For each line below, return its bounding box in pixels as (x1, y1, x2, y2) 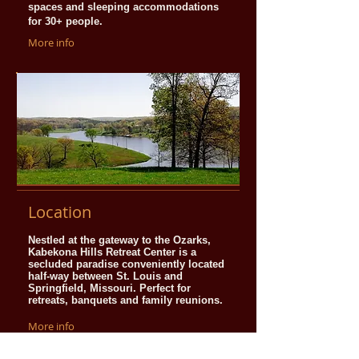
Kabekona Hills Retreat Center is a (28, 246, 196, 258)
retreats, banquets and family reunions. (28, 294, 223, 306)
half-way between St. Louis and (28, 270, 183, 282)
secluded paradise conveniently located (28, 258, 224, 270)
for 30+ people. (28, 15, 103, 27)
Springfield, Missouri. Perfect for (28, 282, 191, 294)
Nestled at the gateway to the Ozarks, (28, 234, 211, 246)
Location (28, 201, 91, 223)
